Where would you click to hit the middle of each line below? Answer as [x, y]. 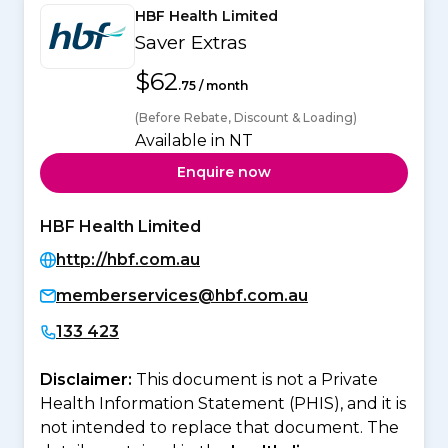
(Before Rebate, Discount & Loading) [246, 117]
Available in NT [194, 140]
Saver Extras [191, 42]
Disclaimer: [88, 379]
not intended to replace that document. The [219, 427]
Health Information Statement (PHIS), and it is [223, 403]
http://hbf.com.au [128, 259]
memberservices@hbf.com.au [182, 295]
